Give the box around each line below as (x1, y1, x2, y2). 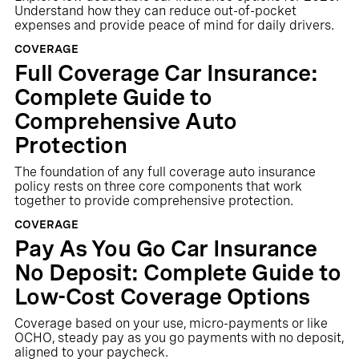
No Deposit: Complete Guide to (14, 259, 341, 286)
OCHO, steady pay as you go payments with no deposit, (14, 330, 344, 345)
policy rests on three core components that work (14, 179, 302, 194)
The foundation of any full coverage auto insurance (14, 164, 316, 179)
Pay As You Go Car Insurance (14, 235, 317, 262)
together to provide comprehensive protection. (14, 193, 293, 208)
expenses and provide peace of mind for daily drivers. (14, 18, 334, 33)
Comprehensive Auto (14, 107, 237, 135)
